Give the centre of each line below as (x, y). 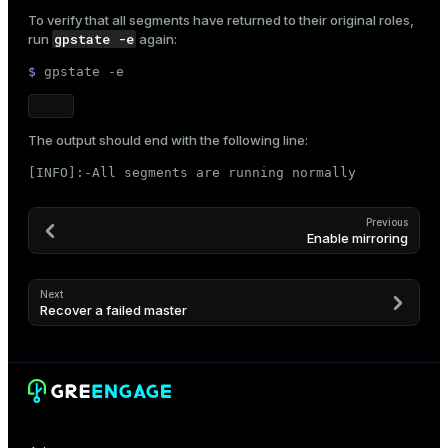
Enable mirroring (357, 238)
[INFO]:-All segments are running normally (192, 173)
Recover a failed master (113, 310)
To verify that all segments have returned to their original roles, (221, 20)
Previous (387, 222)
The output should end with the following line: (168, 140)
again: (156, 39)
